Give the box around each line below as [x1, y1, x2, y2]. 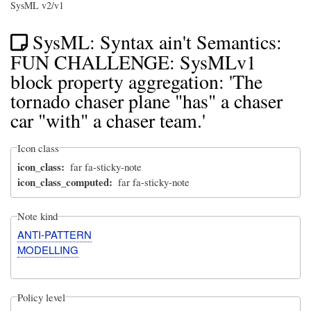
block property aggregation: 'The [10, 67, 262, 94]
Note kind [17, 209, 58, 224]
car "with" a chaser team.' [10, 106, 205, 133]
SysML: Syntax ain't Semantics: [32, 28, 282, 56]
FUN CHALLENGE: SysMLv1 [10, 48, 256, 75]
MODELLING [17, 242, 79, 258]
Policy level [17, 289, 66, 304]
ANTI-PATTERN [17, 227, 92, 242]
